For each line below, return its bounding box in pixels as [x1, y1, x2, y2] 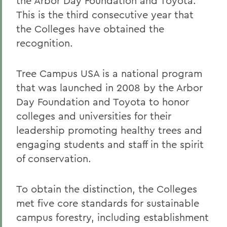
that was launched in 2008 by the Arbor [16, 81, 203, 94]
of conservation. [16, 152, 91, 165]
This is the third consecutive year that [16, 8, 194, 21]
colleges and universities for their [16, 109, 171, 122]
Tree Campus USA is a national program [16, 67, 202, 80]
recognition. [16, 36, 73, 49]
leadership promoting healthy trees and [16, 124, 202, 136]
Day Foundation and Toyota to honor [16, 95, 189, 108]
